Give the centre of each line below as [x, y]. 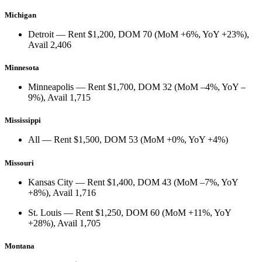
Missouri [19, 163]
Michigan [20, 15]
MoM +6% [178, 35]
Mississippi [23, 120]
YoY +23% [223, 35]
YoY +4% [207, 140]
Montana [20, 246]
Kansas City [51, 182]
